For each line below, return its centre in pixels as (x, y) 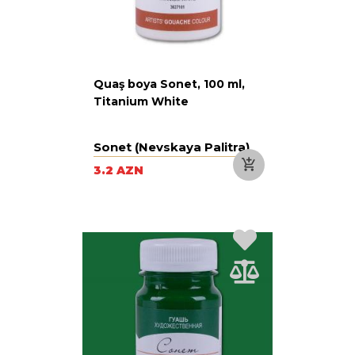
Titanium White (141, 101)
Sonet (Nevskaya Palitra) (172, 147)
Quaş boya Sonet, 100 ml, (169, 84)
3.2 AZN (118, 170)
